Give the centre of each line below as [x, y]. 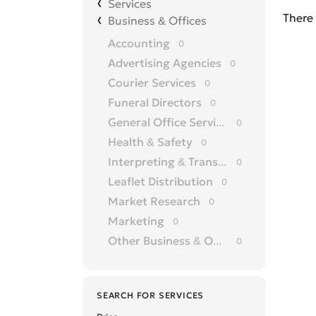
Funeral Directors [155, 102]
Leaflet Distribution [160, 181]
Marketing [136, 221]
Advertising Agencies [165, 63]
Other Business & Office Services [217, 241]
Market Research [154, 201]
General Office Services [220, 122]
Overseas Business [158, 260]
